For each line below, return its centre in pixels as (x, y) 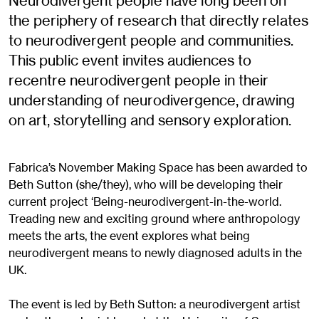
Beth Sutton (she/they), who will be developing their (146, 185)
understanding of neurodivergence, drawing (152, 100)
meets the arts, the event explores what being (129, 236)
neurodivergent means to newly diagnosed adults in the (155, 253)
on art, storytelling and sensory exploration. (150, 120)
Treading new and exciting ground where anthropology (154, 219)
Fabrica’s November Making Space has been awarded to (158, 168)
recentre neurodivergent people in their (138, 80)
